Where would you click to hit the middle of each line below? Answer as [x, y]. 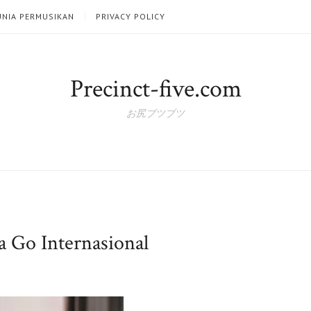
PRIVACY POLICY [131, 16]
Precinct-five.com [155, 89]
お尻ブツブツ [155, 114]
